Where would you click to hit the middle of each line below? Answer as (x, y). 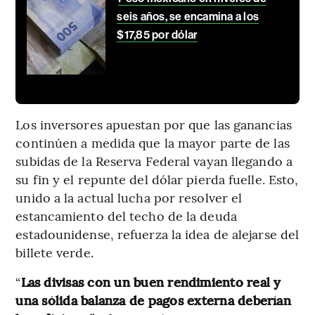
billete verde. (54, 252)
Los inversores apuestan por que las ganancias (154, 124)
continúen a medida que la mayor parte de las (153, 143)
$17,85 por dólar (157, 35)
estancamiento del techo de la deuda (126, 216)
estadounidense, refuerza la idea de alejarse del (157, 234)
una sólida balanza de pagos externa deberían (153, 300)
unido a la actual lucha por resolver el (129, 198)
